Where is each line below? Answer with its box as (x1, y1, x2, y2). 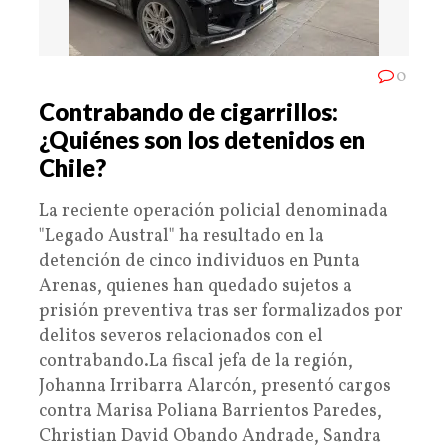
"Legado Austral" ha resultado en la (39, 223, 324, 249)
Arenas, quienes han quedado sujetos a (39, 273, 352, 299)
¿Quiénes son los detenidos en (39, 124, 365, 154)
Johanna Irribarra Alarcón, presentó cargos (39, 373, 391, 399)
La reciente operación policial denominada (39, 198, 388, 224)
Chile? (39, 152, 106, 182)
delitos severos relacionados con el (39, 323, 323, 349)
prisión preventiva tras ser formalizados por (39, 298, 403, 324)
